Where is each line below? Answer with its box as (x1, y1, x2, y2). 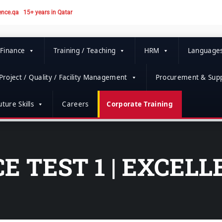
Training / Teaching (53, 46, 116, 55)
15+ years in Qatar (23, 9, 72, 16)
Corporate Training (107, 100, 173, 109)
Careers (62, 100, 89, 109)
